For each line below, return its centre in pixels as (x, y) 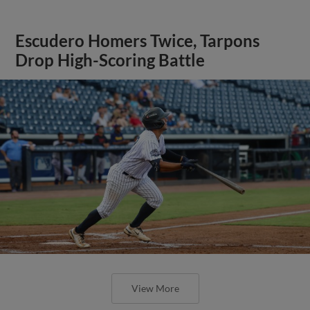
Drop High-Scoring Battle (110, 60)
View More (155, 288)
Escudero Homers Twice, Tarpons (138, 40)
